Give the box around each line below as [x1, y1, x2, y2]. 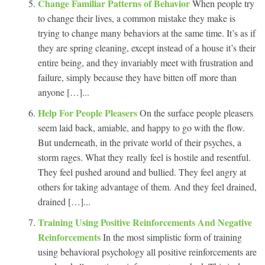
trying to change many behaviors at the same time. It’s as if [38, 26, 256, 39]
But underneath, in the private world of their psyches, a [38, 135, 241, 148]
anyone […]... [38, 85, 89, 98]
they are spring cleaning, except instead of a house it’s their [38, 41, 256, 54]
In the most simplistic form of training [103, 230, 242, 243]
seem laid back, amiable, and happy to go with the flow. [38, 121, 245, 134]
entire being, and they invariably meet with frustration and [38, 56, 253, 69]
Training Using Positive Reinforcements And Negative [38, 215, 252, 229]
